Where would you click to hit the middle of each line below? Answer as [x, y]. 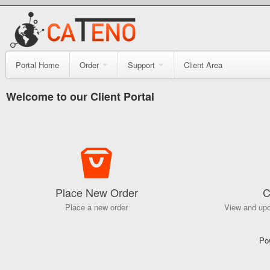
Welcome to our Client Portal [80, 96]
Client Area [203, 65]
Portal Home [37, 65]
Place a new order [96, 207]
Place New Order [96, 192]
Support [141, 65]
